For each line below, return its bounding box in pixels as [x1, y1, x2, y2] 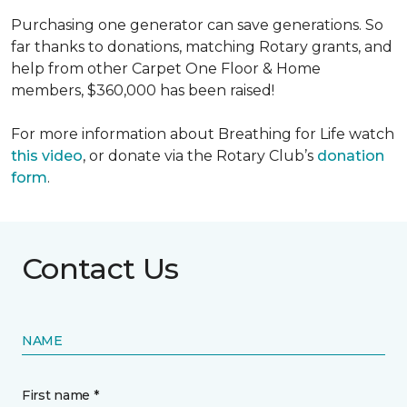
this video [11, 147, 83, 164]
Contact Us [22, 251, 179, 286]
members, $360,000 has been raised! [11, 82, 274, 99]
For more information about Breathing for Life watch [11, 125, 394, 143]
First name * [22, 387, 99, 403]
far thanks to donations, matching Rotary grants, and [11, 38, 392, 55]
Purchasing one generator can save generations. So [11, 16, 383, 34]
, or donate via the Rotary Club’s [83, 147, 317, 164]
